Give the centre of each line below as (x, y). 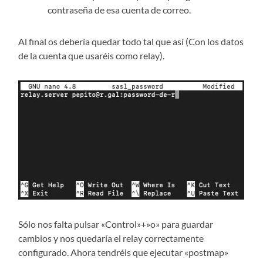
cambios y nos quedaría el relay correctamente (111, 238)
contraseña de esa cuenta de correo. (119, 10)
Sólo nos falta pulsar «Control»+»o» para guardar (116, 224)
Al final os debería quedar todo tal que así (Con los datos (131, 42)
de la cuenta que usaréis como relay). (92, 56)
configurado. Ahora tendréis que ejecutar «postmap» (124, 252)
